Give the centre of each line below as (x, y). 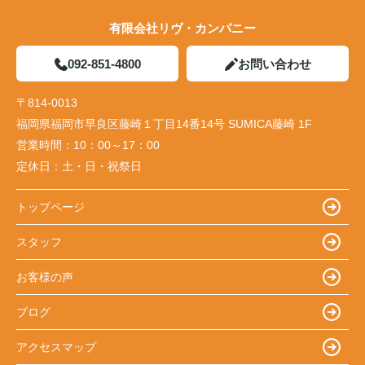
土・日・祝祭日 (102, 167)
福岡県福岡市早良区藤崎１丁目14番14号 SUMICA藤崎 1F (164, 124)
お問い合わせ (274, 64)
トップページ (51, 207)
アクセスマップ (56, 347)
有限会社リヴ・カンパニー (182, 29)
